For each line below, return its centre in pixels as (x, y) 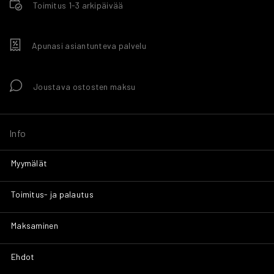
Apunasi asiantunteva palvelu (89, 46)
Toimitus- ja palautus (52, 194)
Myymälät (29, 163)
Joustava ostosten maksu (84, 87)
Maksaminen (35, 226)
